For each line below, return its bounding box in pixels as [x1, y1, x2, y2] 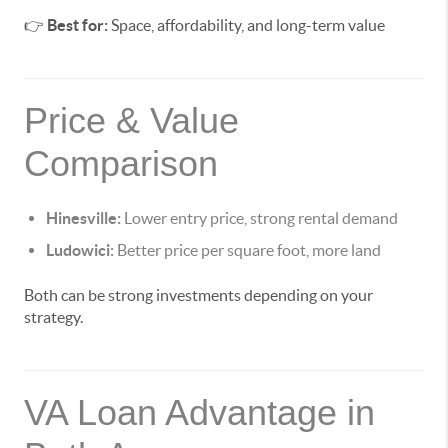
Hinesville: [46, 209, 121, 228]
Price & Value [24, 100, 239, 142]
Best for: [47, 16, 108, 35]
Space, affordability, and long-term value [108, 16, 385, 35]
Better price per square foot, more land [114, 241, 381, 260]
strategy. [24, 308, 83, 327]
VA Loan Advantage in [24, 392, 375, 434]
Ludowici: [46, 241, 114, 260]
